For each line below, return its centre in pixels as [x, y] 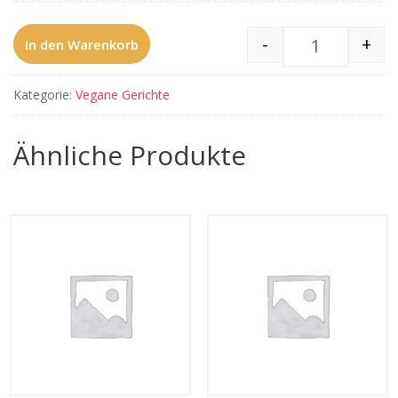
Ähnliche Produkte [130, 155]
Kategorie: [44, 95]
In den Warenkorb [82, 44]
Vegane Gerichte [123, 95]
